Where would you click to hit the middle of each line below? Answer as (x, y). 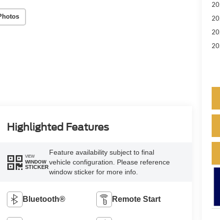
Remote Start (137, 199)
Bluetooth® (44, 199)
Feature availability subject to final (101, 152)
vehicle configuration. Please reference (109, 162)
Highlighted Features (58, 127)
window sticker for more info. (93, 172)
